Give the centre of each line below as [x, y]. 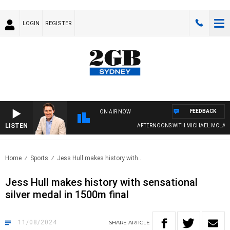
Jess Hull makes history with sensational [101, 183]
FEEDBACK [203, 111]
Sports [39, 158]
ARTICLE [139, 223]
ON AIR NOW [115, 112]
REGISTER [59, 23]
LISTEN [16, 126]
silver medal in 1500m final [67, 195]
